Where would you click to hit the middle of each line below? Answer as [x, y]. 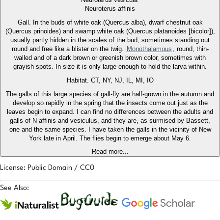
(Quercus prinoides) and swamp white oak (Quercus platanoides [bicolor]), [110, 31]
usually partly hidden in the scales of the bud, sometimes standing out [110, 40]
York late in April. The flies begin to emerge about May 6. [110, 138]
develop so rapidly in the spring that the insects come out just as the [110, 103]
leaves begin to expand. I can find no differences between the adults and [110, 112]
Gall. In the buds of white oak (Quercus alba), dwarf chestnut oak [110, 23]
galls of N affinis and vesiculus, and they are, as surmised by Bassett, [110, 121]
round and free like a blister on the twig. [69, 49]
